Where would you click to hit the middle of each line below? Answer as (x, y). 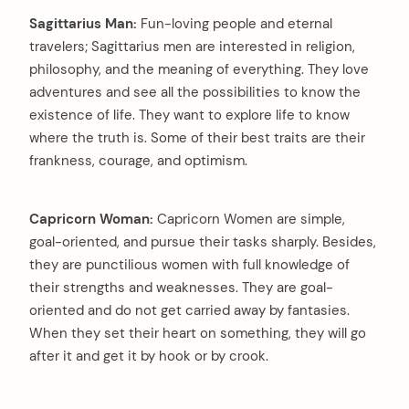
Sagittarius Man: (83, 24)
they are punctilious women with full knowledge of (189, 265)
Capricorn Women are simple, (249, 220)
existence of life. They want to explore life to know (189, 115)
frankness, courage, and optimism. (138, 161)
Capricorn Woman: (91, 220)
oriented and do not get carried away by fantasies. (189, 311)
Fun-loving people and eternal (235, 24)
